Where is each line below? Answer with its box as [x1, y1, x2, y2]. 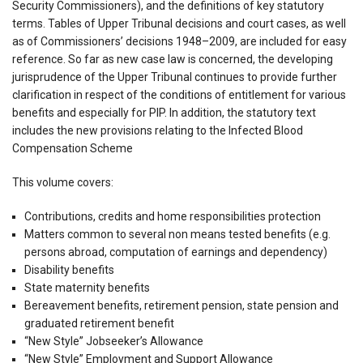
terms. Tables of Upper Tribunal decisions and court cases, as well [12, 16, 346, 30]
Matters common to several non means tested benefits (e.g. [24, 227, 331, 241]
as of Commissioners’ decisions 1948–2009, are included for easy [12, 34, 347, 48]
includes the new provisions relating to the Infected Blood [12, 123, 303, 137]
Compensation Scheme [12, 141, 133, 155]
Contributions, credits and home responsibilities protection [24, 209, 322, 223]
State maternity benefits [24, 280, 151, 294]
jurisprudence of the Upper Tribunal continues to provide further [12, 70, 337, 83]
